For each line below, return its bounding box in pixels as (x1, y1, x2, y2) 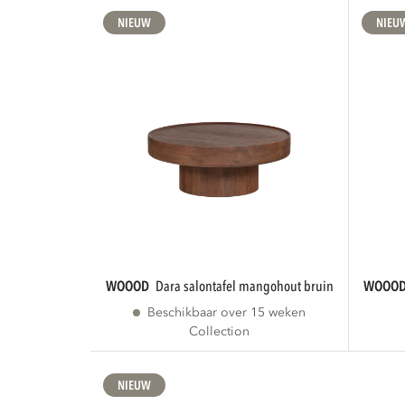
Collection (189, 323, 250, 340)
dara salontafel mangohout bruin (163, 277, 334, 297)
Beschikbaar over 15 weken (147, 304, 306, 321)
